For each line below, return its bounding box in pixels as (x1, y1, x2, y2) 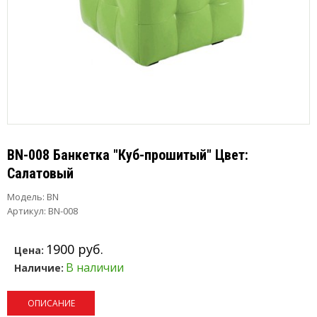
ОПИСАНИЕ (27, 297, 75, 309)
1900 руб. (46, 241, 103, 258)
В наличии (66, 260, 124, 275)
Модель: (7, 190, 45, 203)
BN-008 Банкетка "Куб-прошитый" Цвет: (7, 146, 248, 163)
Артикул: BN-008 (7, 204, 78, 217)
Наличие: (14, 261, 64, 275)
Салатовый (7, 165, 74, 182)
